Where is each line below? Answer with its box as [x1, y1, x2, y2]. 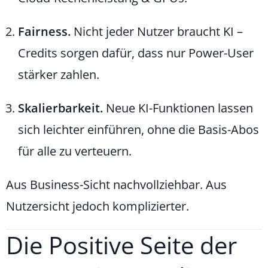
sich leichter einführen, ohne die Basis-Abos [18, 121, 259, 138]
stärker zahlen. [18, 66, 99, 83]
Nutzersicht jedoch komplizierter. [6, 197, 189, 214]
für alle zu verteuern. [18, 142, 132, 159]
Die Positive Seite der [6, 228, 237, 261]
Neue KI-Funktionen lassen [103, 99, 253, 116]
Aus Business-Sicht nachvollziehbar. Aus [6, 176, 227, 193]
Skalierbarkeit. [18, 99, 103, 116]
